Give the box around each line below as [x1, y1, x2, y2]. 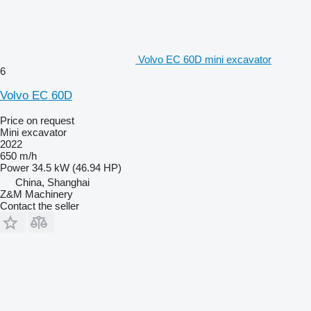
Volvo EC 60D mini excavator [138, 53, 271, 65]
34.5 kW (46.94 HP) [32, 161, 121, 174]
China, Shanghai [15, 176, 90, 188]
